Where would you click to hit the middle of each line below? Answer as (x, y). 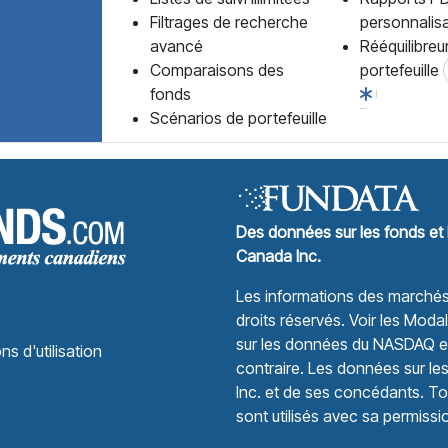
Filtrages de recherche (229, 22)
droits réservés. (292, 320)
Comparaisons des (217, 70)
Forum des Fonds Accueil (213, 194)
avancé (176, 46)
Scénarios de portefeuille (238, 118)
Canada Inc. (278, 256)
